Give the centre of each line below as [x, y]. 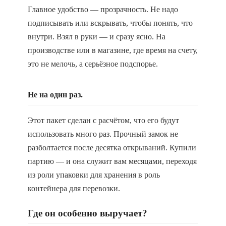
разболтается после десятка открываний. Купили [112, 148]
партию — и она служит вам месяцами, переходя [112, 161]
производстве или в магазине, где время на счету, [113, 50]
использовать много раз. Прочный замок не [103, 134]
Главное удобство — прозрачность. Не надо [103, 9]
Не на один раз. [55, 95]
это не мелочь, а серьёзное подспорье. [93, 64]
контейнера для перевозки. [74, 188]
